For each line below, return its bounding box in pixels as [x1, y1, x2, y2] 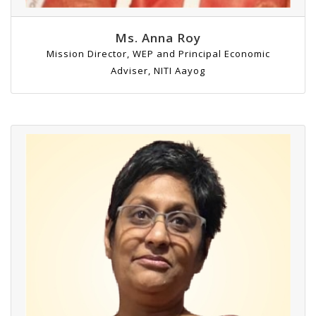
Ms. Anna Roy [115, 30, 201, 47]
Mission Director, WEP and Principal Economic [46, 47, 270, 61]
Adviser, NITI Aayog [111, 64, 205, 78]
